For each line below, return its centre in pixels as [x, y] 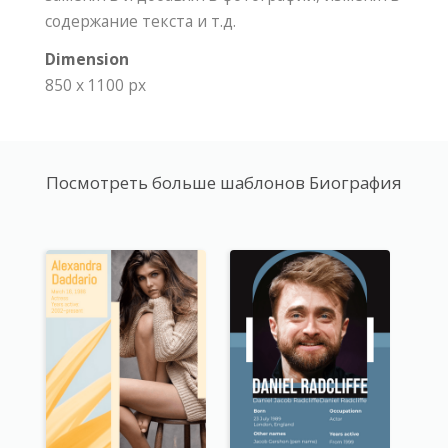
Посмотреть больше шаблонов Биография [224, 183]
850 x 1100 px [95, 85]
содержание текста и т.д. [140, 21]
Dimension [87, 59]
